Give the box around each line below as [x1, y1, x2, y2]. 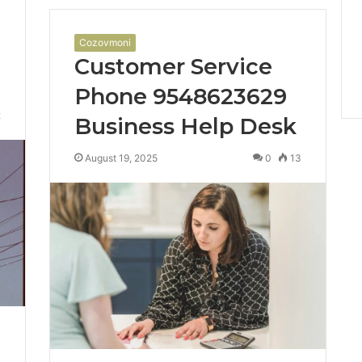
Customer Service [74, 53, 272, 81]
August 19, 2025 [84, 152, 158, 165]
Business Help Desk [74, 113, 297, 141]
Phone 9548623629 [74, 83, 287, 111]
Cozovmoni [78, 36, 131, 49]
